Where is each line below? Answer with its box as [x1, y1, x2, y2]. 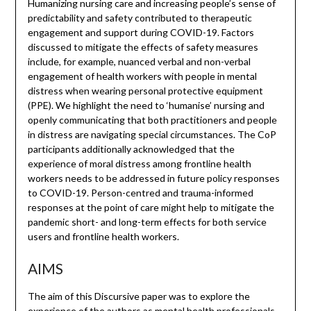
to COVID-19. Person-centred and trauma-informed [27, 187, 253, 199]
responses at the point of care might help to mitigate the [27, 201, 274, 214]
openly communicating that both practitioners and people [27, 114, 277, 126]
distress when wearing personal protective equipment [27, 85, 263, 97]
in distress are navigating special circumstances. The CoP [27, 128, 276, 141]
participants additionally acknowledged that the [27, 143, 235, 155]
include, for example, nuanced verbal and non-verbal [27, 56, 251, 68]
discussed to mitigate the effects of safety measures [27, 41, 258, 53]
